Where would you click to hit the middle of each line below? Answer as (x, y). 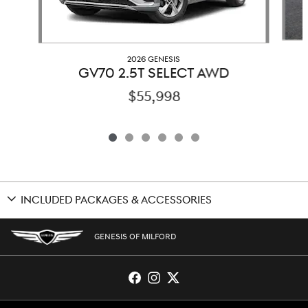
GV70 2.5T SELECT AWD (154, 74)
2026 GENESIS (154, 60)
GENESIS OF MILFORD (135, 236)
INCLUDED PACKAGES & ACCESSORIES (116, 201)
